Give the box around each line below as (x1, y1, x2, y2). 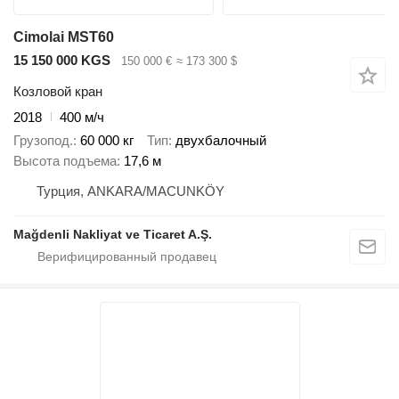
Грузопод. (13, 133, 73, 149)
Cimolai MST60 (13, 29, 114, 45)
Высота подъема (13, 153, 117, 169)
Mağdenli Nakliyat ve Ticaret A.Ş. (13, 227, 212, 242)
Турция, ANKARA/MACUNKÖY (37, 183, 224, 199)
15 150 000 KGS (13, 53, 110, 69)
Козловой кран (13, 83, 102, 99)
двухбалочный (175, 133, 266, 149)
